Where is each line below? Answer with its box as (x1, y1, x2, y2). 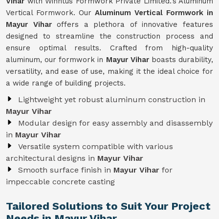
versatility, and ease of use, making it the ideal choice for (6, 67, 213, 76)
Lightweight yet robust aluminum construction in (18, 95, 205, 104)
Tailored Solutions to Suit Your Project (6, 200, 211, 212)
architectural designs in (6, 153, 97, 163)
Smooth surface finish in (18, 165, 113, 175)
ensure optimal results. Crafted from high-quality (6, 44, 213, 52)
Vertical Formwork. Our (6, 8, 95, 17)
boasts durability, (151, 55, 214, 64)
